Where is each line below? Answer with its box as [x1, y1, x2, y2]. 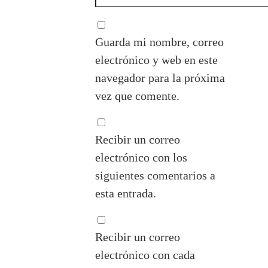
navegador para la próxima [95, 71, 226, 85]
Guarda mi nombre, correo [95, 35, 224, 49]
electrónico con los [95, 151, 188, 165]
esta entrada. [95, 187, 157, 200]
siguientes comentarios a [95, 169, 216, 182]
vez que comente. [95, 89, 180, 103]
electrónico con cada [95, 248, 196, 262]
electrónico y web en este [95, 53, 218, 67]
